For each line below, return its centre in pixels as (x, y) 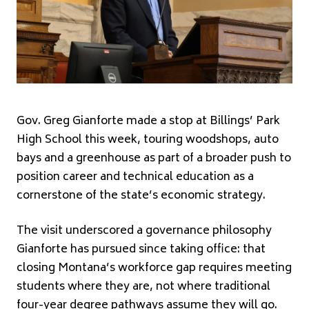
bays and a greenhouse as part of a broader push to (154, 158)
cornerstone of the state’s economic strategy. (141, 196)
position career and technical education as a (135, 177)
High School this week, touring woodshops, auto (148, 140)
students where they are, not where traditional (143, 287)
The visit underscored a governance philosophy (144, 231)
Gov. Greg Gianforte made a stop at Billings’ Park (148, 121)
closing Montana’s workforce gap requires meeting (154, 268)
